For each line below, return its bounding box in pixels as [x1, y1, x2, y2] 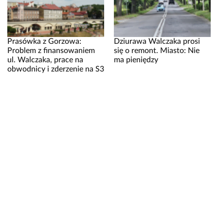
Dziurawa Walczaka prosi [114, 37, 200, 45]
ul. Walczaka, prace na [7, 55, 83, 64]
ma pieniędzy [114, 55, 158, 64]
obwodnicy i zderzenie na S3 [7, 65, 104, 73]
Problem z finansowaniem [7, 46, 95, 54]
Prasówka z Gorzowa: [7, 37, 81, 45]
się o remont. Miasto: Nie [114, 46, 200, 54]
